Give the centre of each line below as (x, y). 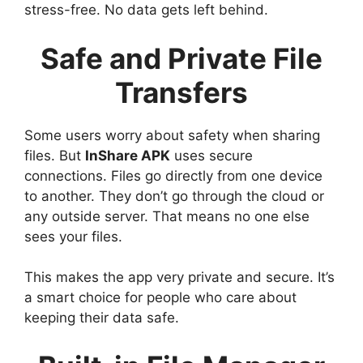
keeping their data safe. (102, 318)
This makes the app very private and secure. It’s (179, 278)
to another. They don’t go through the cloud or (174, 196)
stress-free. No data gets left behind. (146, 10)
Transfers (181, 92)
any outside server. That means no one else (167, 216)
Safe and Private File (181, 58)
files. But (55, 155)
